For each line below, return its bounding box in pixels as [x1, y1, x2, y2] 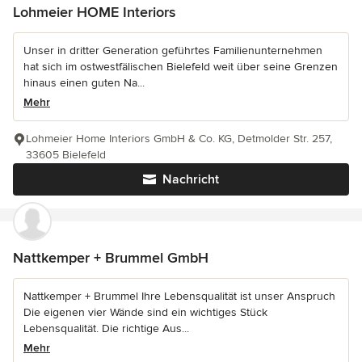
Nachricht [162, 170, 219, 187]
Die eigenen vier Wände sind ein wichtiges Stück [23, 305, 267, 319]
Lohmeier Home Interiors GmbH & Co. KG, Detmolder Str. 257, [26, 131, 332, 145]
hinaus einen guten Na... [23, 75, 145, 90]
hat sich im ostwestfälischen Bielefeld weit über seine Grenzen [23, 59, 338, 74]
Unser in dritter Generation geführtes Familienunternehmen [23, 43, 322, 57]
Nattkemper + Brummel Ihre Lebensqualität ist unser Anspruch [23, 288, 335, 303]
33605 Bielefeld [26, 147, 106, 162]
